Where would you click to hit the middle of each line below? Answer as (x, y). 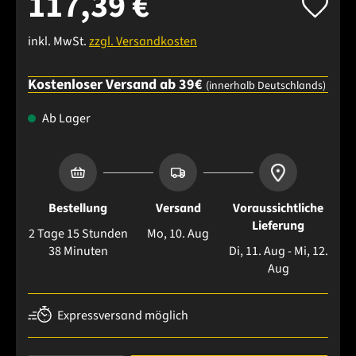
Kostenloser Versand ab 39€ (117, 85)
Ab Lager (65, 119)
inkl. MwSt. (58, 42)
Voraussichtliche (278, 209)
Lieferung (278, 226)
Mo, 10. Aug (178, 234)
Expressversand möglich (123, 316)
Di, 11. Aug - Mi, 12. (278, 252)
